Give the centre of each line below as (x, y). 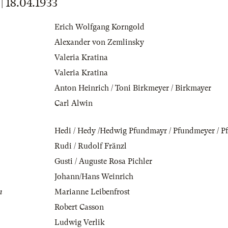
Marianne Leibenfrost (92, 192)
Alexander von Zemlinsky (99, 42)
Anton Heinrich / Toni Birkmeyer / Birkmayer (133, 88)
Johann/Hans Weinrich (94, 177)
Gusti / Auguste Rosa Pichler (103, 162)
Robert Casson (79, 207)
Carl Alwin (74, 104)
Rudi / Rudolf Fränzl (91, 146)
